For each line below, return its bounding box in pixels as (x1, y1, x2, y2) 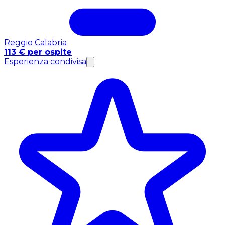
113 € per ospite (4, 47, 72, 57)
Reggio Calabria (4, 38, 67, 48)
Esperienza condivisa (4, 57, 86, 67)
